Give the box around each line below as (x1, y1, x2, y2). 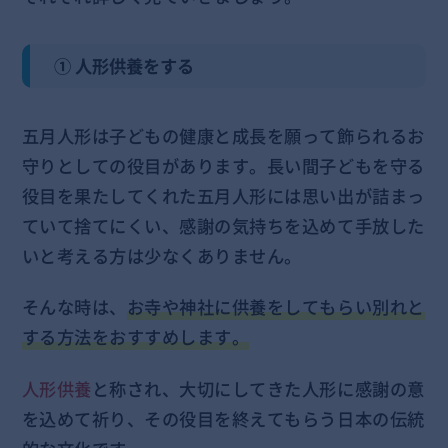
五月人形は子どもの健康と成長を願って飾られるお (21, 122, 425, 149)
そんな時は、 (21, 294, 127, 321)
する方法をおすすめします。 (21, 324, 250, 351)
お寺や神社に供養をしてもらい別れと (126, 294, 425, 321)
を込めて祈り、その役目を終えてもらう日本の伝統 (21, 406, 425, 433)
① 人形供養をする (54, 52, 195, 79)
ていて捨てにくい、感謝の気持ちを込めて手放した (21, 212, 425, 239)
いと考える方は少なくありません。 (21, 242, 302, 269)
